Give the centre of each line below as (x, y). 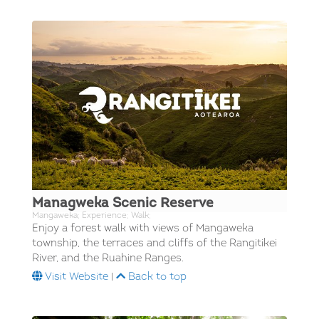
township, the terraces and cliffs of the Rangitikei (155, 244)
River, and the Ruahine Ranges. (108, 259)
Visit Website (75, 278)
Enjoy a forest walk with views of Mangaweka (143, 229)
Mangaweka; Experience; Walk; (91, 216)
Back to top (156, 278)
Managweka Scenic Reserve (123, 204)
